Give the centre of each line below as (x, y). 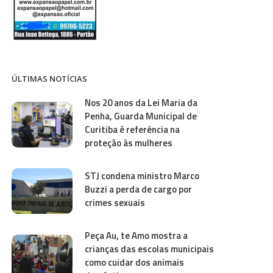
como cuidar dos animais (135, 262)
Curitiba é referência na (133, 129)
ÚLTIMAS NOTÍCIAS (50, 78)
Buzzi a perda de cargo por (139, 189)
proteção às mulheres (129, 143)
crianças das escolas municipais (150, 249)
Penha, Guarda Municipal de (141, 116)
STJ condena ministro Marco (142, 175)
